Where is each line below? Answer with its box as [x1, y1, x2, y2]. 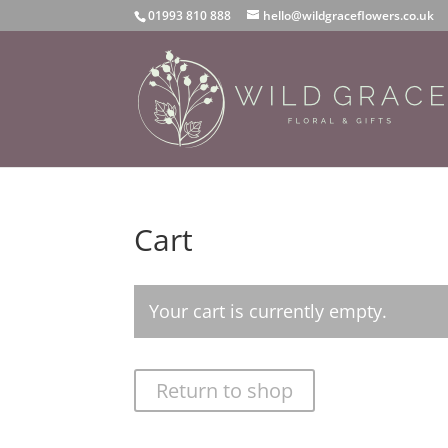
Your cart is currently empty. [149, 299, 388, 323]
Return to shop [156, 377, 294, 404]
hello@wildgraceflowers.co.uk [263, 7, 435, 24]
